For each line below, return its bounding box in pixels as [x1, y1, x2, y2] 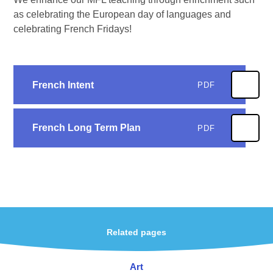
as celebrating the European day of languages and [13, 9, 232, 20]
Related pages [107, 228, 166, 238]
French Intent [32, 79, 94, 90]
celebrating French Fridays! [13, 24, 132, 35]
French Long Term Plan [32, 122, 141, 133]
